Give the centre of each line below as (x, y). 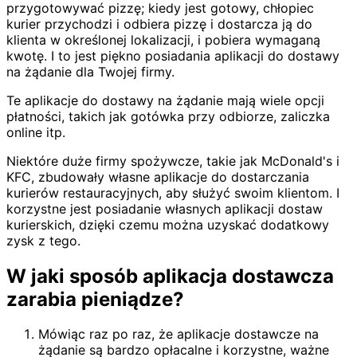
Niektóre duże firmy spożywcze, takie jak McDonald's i (173, 161)
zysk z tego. (43, 240)
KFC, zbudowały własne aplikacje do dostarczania (158, 177)
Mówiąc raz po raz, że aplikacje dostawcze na (178, 334)
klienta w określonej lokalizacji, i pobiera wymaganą (163, 39)
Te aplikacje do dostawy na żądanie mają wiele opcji (165, 100)
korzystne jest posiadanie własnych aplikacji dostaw (165, 208)
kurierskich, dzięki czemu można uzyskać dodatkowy (168, 224)
